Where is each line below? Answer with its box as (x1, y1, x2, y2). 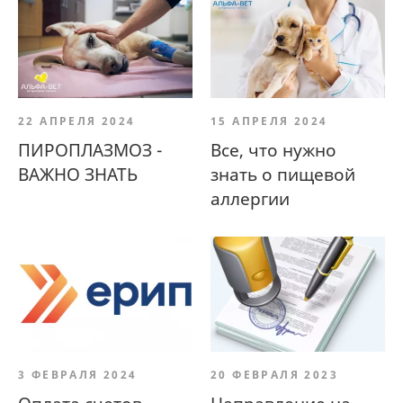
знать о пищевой (210, 163, 355, 187)
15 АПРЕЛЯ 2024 (210, 113, 328, 130)
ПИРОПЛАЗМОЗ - (18, 139, 162, 163)
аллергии (210, 187, 290, 211)
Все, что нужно (210, 139, 336, 163)
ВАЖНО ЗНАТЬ (18, 163, 138, 187)
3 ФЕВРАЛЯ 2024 (18, 366, 138, 382)
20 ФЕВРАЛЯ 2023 (210, 366, 338, 382)
